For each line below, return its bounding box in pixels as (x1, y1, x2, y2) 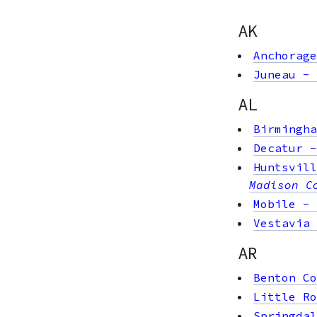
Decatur (253, 140, 303, 155)
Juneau (253, 67, 296, 81)
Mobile (253, 196, 296, 211)
